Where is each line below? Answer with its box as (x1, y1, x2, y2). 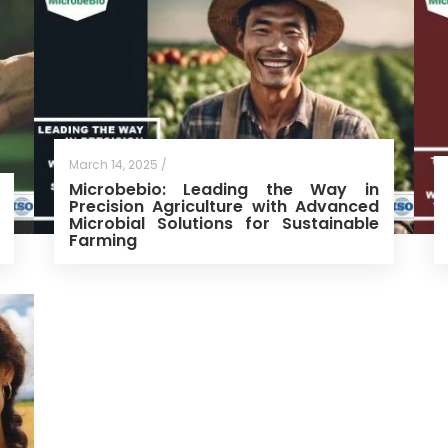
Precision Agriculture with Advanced (68, 194, 379, 218)
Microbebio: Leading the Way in (68, 177, 379, 201)
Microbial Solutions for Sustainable (68, 211, 379, 235)
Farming (68, 228, 137, 252)
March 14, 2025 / (68, 155, 167, 173)
